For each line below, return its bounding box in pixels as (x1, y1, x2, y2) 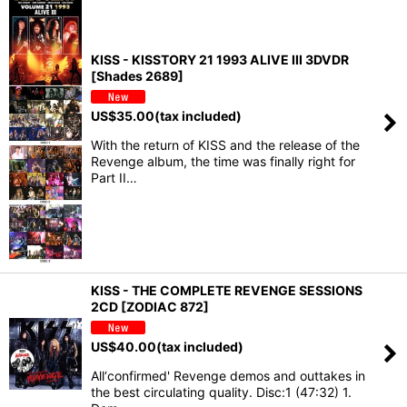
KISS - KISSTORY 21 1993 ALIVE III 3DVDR (91, 52, 349, 68)
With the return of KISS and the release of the (91, 137, 360, 154)
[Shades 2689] (91, 68, 184, 84)
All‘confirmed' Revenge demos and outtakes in (91, 367, 365, 383)
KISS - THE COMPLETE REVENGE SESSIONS (91, 282, 362, 298)
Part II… (91, 170, 137, 186)
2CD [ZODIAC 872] (91, 298, 209, 314)
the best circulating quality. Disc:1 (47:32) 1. (91, 383, 352, 400)
